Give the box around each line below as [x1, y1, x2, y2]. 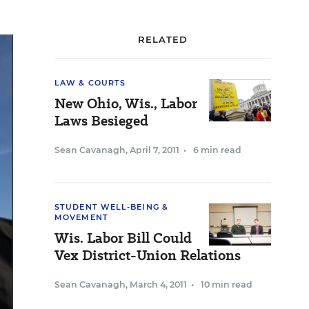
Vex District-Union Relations [54, 246, 241, 265]
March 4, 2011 [130, 279, 187, 290]
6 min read [193, 145, 241, 155]
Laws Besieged [54, 111, 148, 130]
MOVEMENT [54, 212, 108, 222]
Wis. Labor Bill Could [54, 228, 192, 248]
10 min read [201, 279, 252, 290]
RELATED [137, 34, 188, 45]
